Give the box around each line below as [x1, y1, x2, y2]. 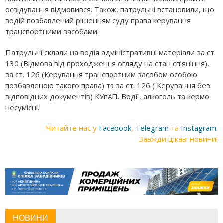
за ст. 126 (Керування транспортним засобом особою [5, 69, 198, 80]
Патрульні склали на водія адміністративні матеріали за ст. [5, 47, 216, 58]
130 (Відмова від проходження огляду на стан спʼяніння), [5, 58, 210, 69]
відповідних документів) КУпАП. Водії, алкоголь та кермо [5, 91, 210, 102]
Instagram [180, 123, 216, 133]
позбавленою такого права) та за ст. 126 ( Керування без [5, 80, 211, 91]
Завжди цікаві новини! [138, 134, 218, 144]
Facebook [98, 123, 131, 133]
